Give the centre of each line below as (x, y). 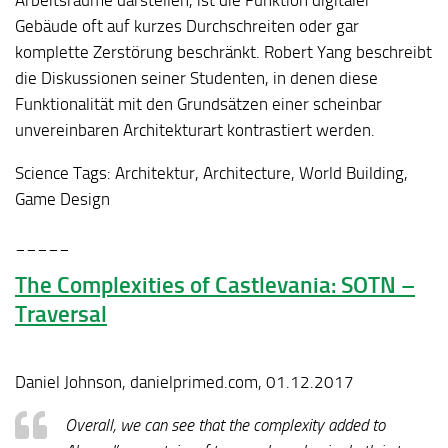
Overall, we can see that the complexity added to (225, 425)
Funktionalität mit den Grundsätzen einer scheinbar (198, 104)
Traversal (61, 315)
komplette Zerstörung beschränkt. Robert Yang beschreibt (223, 52)
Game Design (62, 198)
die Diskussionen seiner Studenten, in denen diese (196, 78)
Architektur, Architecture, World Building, (259, 172)
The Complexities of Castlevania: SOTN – (215, 286)
